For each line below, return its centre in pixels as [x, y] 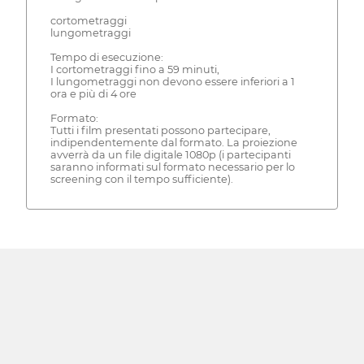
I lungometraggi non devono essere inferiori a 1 [172, 82]
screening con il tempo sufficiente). [141, 180]
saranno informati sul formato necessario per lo [172, 167]
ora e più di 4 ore [93, 94]
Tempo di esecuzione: [106, 58]
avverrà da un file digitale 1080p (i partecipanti [170, 155]
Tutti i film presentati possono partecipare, [160, 131]
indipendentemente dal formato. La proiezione [173, 143]
